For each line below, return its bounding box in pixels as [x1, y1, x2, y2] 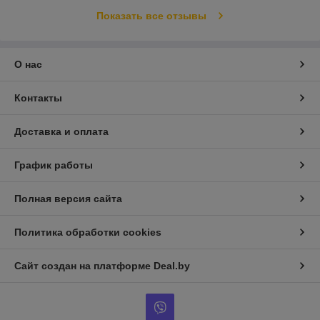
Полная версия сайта [14, 192, 122, 204]
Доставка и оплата [14, 125, 109, 137]
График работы [14, 159, 93, 171]
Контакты [14, 91, 62, 104]
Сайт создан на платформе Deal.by [14, 259, 190, 271]
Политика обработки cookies [14, 226, 161, 238]
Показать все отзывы [96, 9, 206, 21]
